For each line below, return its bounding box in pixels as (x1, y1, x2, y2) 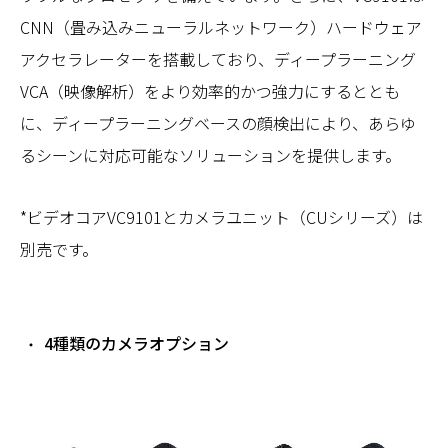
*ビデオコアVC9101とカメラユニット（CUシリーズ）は (20, 204, 423, 229)
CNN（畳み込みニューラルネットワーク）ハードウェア (20, 14, 422, 39)
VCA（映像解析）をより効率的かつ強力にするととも (20, 78, 400, 103)
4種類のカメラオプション (44, 330, 229, 355)
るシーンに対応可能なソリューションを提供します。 (20, 142, 401, 167)
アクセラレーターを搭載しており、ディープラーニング (20, 46, 416, 71)
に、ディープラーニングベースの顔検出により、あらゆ (20, 110, 416, 135)
